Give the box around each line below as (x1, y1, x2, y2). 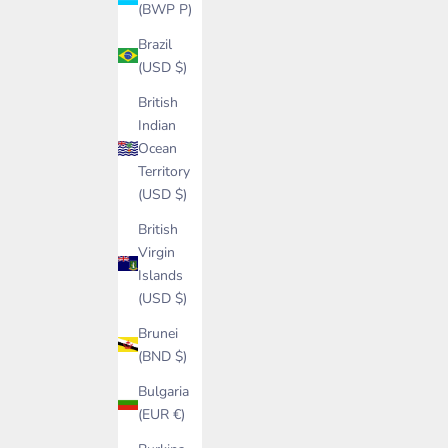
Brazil (138, 34, 172, 54)
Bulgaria (138, 381, 189, 401)
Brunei (138, 323, 178, 343)
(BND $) (138, 346, 187, 366)
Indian (138, 115, 176, 135)
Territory (138, 161, 190, 181)
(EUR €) (138, 404, 185, 424)
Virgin (138, 242, 175, 262)
